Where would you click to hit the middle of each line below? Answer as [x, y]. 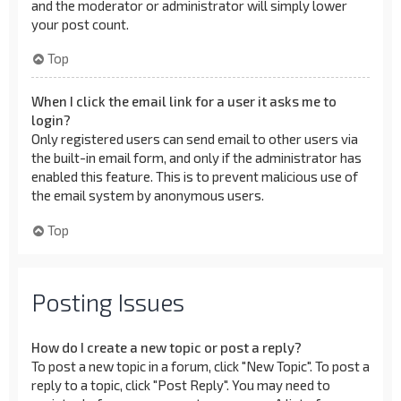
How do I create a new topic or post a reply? [166, 347]
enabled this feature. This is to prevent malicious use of [195, 176]
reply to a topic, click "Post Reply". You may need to [181, 385]
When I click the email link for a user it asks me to [184, 101]
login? [51, 120]
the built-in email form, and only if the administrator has [196, 158]
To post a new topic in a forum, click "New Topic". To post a [200, 366]
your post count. [80, 24]
